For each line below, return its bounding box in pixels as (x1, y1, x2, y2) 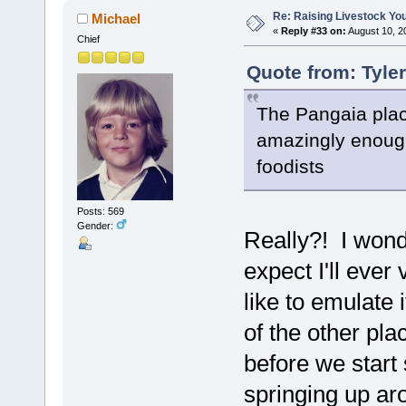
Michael (92, 11, 141, 27)
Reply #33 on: (280, 25, 346, 37)
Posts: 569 (76, 205, 124, 217)
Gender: (76, 219, 116, 231)
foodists (256, 156, 324, 178)
